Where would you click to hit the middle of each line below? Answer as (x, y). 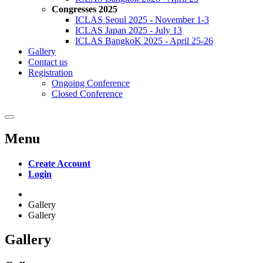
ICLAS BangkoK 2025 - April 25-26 (144, 41)
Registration (50, 72)
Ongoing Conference (91, 83)
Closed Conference (87, 93)
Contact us (48, 62)
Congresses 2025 (85, 9)
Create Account (59, 163)
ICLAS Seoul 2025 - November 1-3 (142, 19)
